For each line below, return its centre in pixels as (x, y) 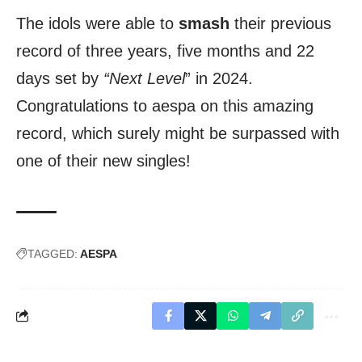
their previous (280, 23)
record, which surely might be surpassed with (178, 133)
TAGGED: (53, 253)
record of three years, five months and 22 (165, 51)
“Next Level (142, 78)
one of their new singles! (103, 160)
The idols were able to (97, 23)
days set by (57, 78)
